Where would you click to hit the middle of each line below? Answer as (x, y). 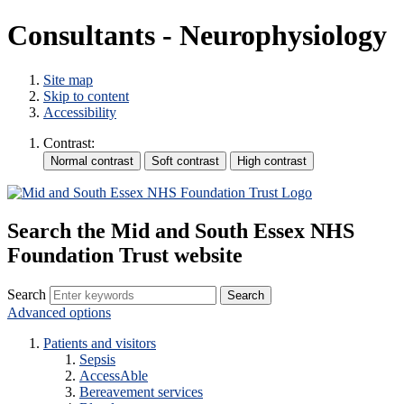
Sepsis (97, 359)
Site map (68, 79)
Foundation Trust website (125, 255)
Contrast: (69, 142)
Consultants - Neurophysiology (197, 36)
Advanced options (59, 312)
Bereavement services (141, 391)
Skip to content (86, 96)
